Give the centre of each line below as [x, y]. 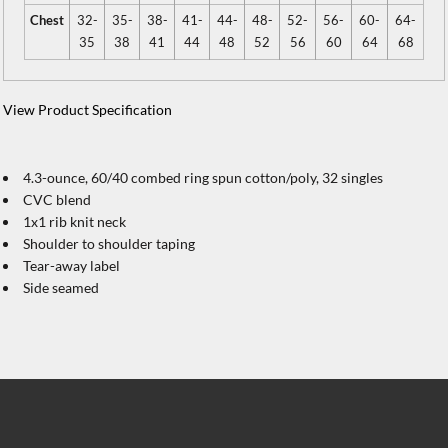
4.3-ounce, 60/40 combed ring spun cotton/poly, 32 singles [203, 177]
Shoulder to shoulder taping [109, 243]
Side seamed [61, 287]
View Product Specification [87, 109]
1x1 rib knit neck [74, 221]
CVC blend [57, 199]
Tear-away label [71, 265]
